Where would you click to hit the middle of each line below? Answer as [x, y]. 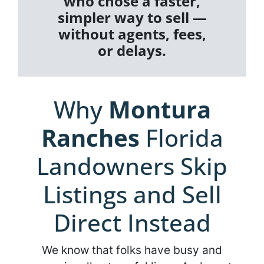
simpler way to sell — [132, 18]
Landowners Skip [132, 166]
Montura [159, 110]
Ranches [90, 138]
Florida [181, 138]
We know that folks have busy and [132, 250]
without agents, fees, [132, 34]
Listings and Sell [132, 194]
